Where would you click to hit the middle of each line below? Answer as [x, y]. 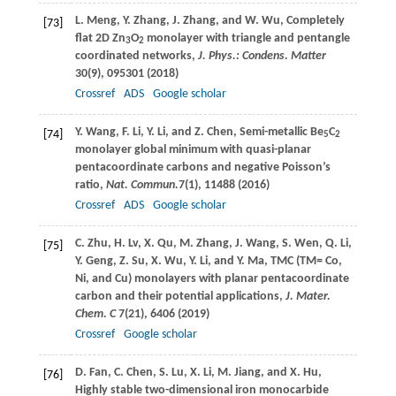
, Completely [312, 20]
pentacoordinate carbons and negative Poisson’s [202, 167]
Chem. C [96, 314]
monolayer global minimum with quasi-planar [193, 149]
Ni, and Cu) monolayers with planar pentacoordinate [212, 278]
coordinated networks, [135, 56]
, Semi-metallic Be [278, 132]
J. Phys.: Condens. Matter [260, 56]
